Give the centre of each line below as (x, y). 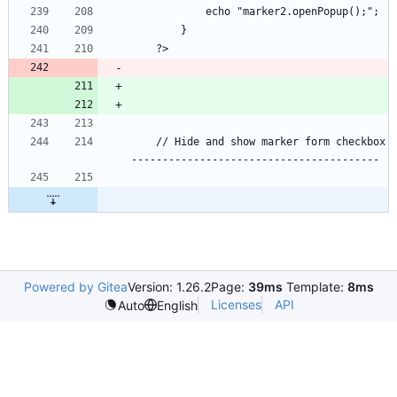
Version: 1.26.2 (169, 287)
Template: (315, 287)
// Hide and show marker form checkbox (144, 142)
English (177, 305)
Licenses (236, 305)
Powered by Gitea (75, 287)
